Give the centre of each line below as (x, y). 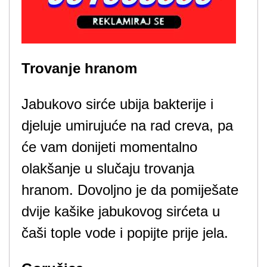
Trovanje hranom (79, 68)
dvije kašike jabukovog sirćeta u (121, 211)
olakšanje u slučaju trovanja (108, 168)
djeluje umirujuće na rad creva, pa (127, 125)
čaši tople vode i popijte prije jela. (125, 233)
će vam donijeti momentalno (109, 147)
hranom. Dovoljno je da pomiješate (130, 190)
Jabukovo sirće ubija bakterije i (117, 104)
